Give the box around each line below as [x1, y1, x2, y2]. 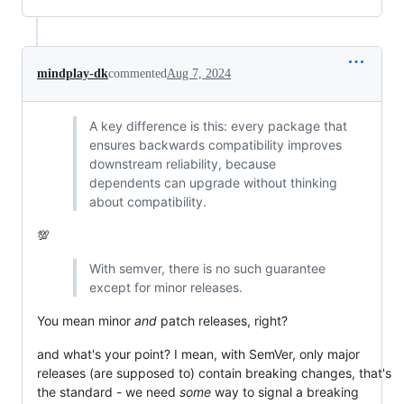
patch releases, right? [157, 313, 288, 328]
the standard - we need [37, 384, 179, 399]
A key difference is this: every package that [88, 118, 347, 133]
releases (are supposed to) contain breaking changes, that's [37, 365, 391, 381]
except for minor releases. [88, 280, 243, 295]
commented [108, 67, 167, 80]
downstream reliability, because [88, 156, 276, 171]
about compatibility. [88, 194, 207, 209]
